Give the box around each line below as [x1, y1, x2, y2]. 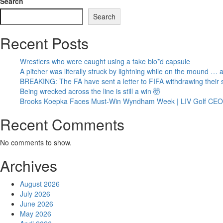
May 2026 [20, 208, 51, 219]
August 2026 [20, 178, 60, 189]
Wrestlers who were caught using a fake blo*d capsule [20, 56, 190, 66]
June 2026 [20, 198, 53, 209]
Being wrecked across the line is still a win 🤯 [20, 86, 160, 96]
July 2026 [20, 188, 50, 199]
